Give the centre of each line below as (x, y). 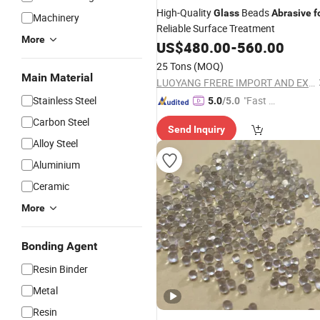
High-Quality (185, 12)
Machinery (56, 17)
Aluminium (56, 165)
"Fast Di (260, 100)
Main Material (57, 77)
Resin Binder (60, 269)
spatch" (260, 116)
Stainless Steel (65, 100)
